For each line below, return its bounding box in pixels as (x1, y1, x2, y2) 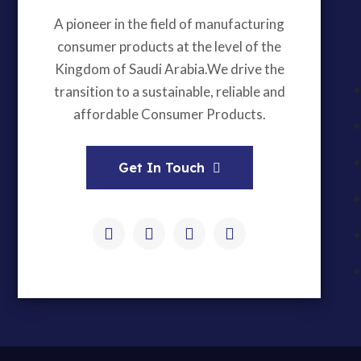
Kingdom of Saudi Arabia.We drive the (54, 60, 284, 77)
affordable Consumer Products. (73, 106, 266, 122)
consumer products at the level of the (57, 38, 281, 55)
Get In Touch (118, 160, 205, 176)
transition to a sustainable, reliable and (53, 83, 285, 100)
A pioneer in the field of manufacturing (54, 15, 284, 32)
